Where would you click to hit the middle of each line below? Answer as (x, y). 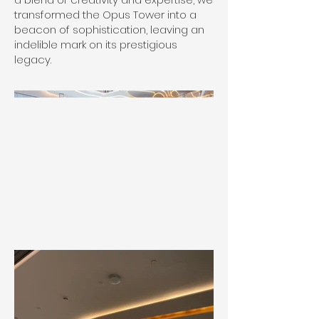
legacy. (33, 59)
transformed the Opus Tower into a (105, 15)
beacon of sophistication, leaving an (109, 30)
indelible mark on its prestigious (96, 45)
